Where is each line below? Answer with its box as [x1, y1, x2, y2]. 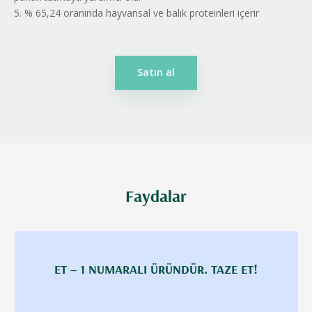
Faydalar [125, 185, 187, 206]
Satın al [137, 65, 175, 79]
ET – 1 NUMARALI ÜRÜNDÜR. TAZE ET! [54, 260, 258, 277]
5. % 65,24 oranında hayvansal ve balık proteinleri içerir [14, 6, 259, 20]
